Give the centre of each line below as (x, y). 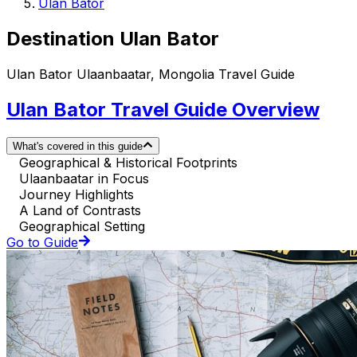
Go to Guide (42, 242)
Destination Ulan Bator (113, 38)
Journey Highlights (76, 194)
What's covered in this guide (78, 146)
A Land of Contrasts (80, 210)
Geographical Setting (82, 226)
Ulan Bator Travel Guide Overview (163, 109)
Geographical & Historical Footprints (128, 162)
